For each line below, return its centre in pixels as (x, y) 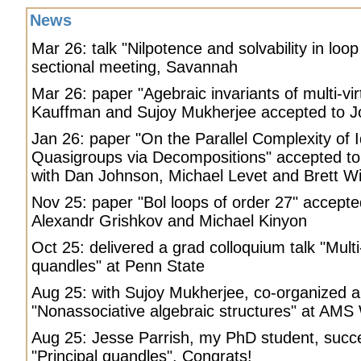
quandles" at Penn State (118, 266)
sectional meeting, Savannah (135, 67)
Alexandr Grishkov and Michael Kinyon (169, 221)
